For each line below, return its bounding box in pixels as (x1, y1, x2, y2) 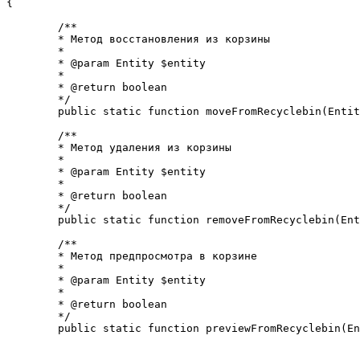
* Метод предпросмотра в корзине (6, 250, 58, 263)
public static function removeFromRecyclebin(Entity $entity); (6, 214, 58, 227)
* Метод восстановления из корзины (6, 33, 58, 46)
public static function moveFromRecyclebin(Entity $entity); (6, 105, 58, 118)
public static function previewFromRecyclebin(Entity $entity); (6, 322, 58, 335)
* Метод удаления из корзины (6, 141, 58, 154)
